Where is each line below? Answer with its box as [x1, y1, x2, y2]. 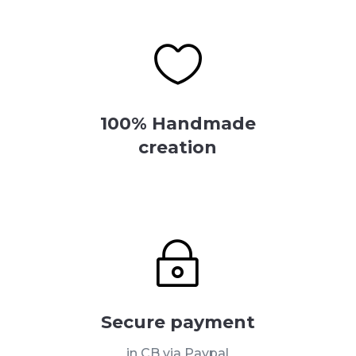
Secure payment [100, 311, 255, 333]
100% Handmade [99, 112, 256, 134]
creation [138, 136, 218, 158]
